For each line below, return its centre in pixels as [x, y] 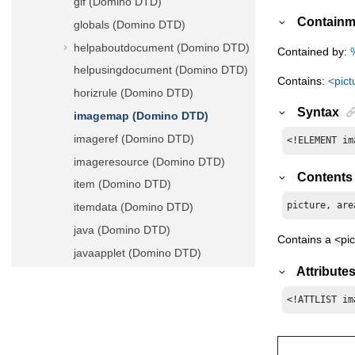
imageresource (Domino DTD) [149, 161]
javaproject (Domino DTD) [139, 298]
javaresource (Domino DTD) [144, 321]
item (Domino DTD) [122, 184]
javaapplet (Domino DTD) [137, 252]
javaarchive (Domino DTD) [140, 275]
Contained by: [314, 51]
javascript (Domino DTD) [136, 344]
